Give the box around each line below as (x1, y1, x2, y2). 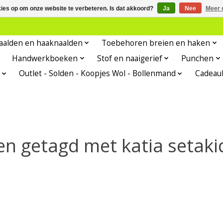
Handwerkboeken (12, 53, 78, 64)
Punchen (181, 53, 214, 64)
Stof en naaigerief (97, 53, 162, 64)
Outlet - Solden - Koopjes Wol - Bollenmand (19, 68, 176, 79)
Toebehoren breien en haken (102, 37, 211, 48)
